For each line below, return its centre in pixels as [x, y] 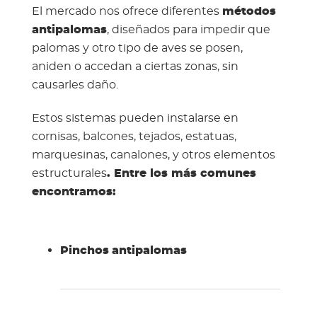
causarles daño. [75, 85]
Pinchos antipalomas [123, 251]
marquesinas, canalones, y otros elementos [153, 155]
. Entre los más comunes [181, 174]
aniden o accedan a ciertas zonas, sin [135, 67]
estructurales [69, 174]
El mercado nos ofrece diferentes [127, 12]
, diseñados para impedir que [188, 30]
